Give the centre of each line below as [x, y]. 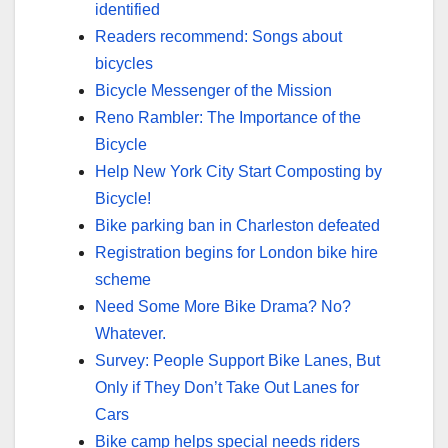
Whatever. [130, 333]
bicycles [124, 63]
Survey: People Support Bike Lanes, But [237, 360]
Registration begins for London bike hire [236, 252]
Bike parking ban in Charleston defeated [237, 225]
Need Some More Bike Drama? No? [223, 306]
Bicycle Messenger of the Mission [213, 90]
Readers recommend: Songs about [218, 36]
